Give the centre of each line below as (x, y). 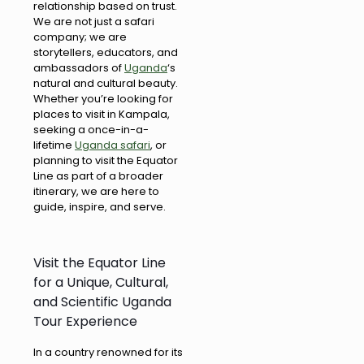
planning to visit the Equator (106, 160)
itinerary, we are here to (96, 191)
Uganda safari (113, 145)
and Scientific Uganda (102, 301)
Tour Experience (85, 321)
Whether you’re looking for (103, 98)
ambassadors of (79, 67)
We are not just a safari (94, 21)
